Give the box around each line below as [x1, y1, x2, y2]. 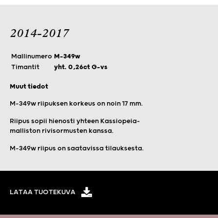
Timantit [11, 63, 39, 71]
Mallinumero [11, 52, 52, 60]
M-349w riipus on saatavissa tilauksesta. [10, 144, 144, 152]
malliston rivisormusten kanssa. [10, 127, 113, 135]
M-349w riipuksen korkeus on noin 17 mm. [10, 99, 143, 108]
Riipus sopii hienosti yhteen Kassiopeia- [10, 117, 140, 125]
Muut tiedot [10, 82, 48, 91]
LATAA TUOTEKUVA [10, 188, 75, 197]
